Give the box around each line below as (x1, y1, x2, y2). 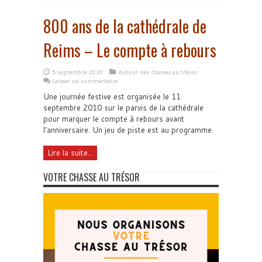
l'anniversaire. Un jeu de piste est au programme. (43, 124, 213, 135)
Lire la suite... (47, 147, 93, 158)
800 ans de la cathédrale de (43, 13, 206, 38)
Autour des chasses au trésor (118, 67, 198, 76)
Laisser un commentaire (52, 76, 118, 85)
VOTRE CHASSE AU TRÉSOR (43, 170, 140, 184)
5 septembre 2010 (52, 67, 103, 76)
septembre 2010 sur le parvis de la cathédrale (43, 102, 204, 113)
